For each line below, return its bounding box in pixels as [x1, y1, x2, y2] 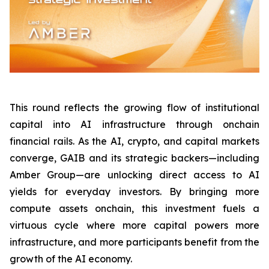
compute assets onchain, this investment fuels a [10, 202, 259, 214]
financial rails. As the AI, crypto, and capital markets [10, 135, 259, 147]
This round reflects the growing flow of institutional [10, 101, 259, 113]
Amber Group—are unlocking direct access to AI [10, 169, 259, 181]
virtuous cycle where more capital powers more [10, 219, 259, 231]
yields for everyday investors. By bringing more [10, 186, 259, 198]
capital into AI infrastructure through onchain [10, 118, 259, 130]
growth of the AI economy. [10, 253, 132, 265]
